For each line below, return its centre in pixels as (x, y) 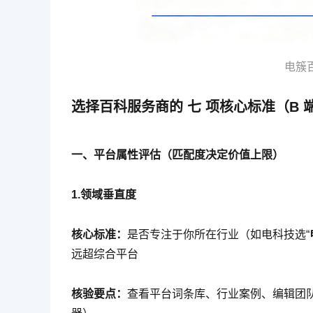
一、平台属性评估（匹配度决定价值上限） (177, 155)
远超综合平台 (105, 254)
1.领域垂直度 (104, 195)
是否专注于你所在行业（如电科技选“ (218, 235)
